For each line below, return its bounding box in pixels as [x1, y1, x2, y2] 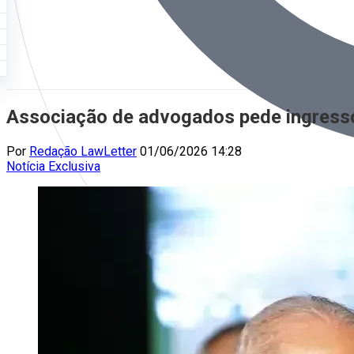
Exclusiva [48, 158, 100, 174]
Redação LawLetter [29, 143, 137, 159]
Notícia [6, 158, 48, 174]
